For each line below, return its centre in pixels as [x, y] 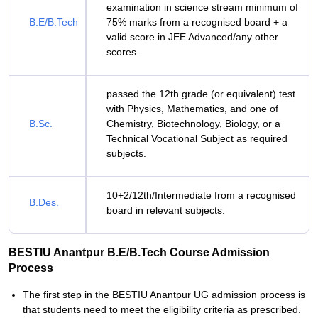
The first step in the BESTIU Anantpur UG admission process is [164, 295]
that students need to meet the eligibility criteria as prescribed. [162, 309]
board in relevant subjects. [166, 210]
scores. [123, 52]
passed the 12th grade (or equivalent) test [201, 94]
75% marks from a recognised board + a [197, 22]
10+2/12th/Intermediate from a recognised [201, 195]
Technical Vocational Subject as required [197, 138]
